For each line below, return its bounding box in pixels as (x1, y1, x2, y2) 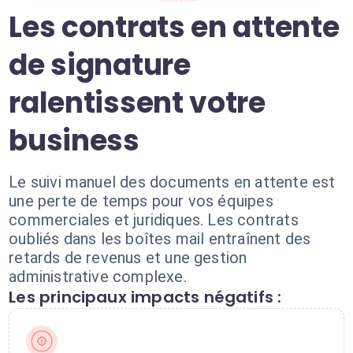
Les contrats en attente (9, 7, 340, 47)
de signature (9, 45, 191, 85)
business (9, 121, 139, 161)
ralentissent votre (9, 83, 266, 123)
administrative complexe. (9, 267, 187, 286)
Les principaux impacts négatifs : (9, 286, 282, 308)
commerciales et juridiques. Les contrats (9, 210, 299, 229)
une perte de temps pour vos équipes (9, 191, 273, 210)
